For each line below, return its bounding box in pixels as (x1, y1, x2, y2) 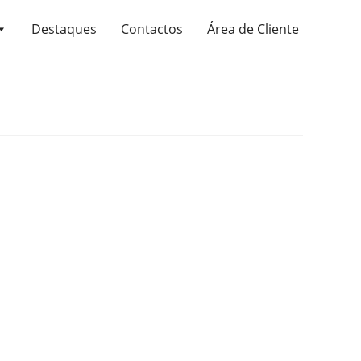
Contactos (121, 20, 183, 39)
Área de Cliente (207, 20, 299, 39)
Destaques (31, 20, 97, 39)
